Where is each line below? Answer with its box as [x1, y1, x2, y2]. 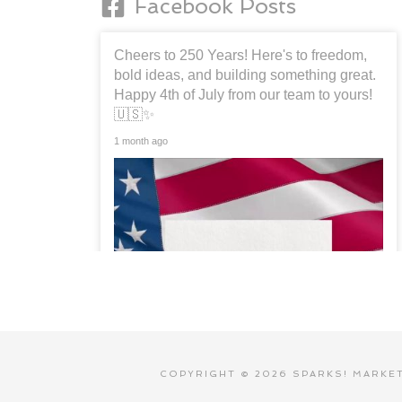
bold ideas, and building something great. [114, 67, 376, 83]
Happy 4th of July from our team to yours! [114, 87, 372, 103]
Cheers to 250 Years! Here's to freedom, [114, 48, 367, 64]
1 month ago [114, 135, 168, 147]
